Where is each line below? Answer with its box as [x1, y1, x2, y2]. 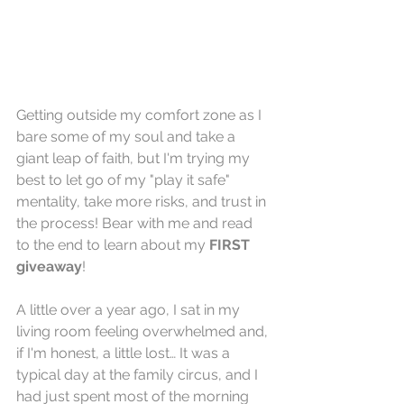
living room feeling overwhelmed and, [16, 323, 271, 341]
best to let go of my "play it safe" [16, 171, 234, 189]
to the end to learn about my [16, 236, 209, 254]
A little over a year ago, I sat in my [16, 301, 243, 319]
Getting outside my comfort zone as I [16, 106, 265, 124]
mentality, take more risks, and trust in [16, 193, 270, 211]
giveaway [16, 258, 82, 276]
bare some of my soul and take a [16, 128, 239, 146]
